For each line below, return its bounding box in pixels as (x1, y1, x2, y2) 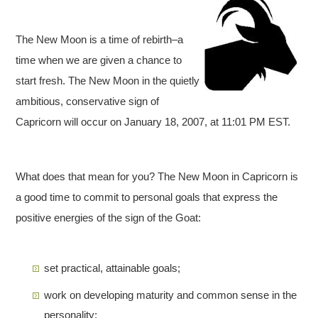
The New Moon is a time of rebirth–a (16, 33, 184, 45)
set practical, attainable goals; (44, 261, 181, 274)
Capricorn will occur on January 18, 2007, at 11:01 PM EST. (16, 115, 291, 128)
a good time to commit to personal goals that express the (16, 190, 278, 203)
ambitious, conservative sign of (16, 94, 160, 107)
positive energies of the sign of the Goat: (16, 211, 202, 224)
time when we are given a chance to (16, 53, 182, 66)
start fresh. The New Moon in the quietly (16, 74, 200, 87)
